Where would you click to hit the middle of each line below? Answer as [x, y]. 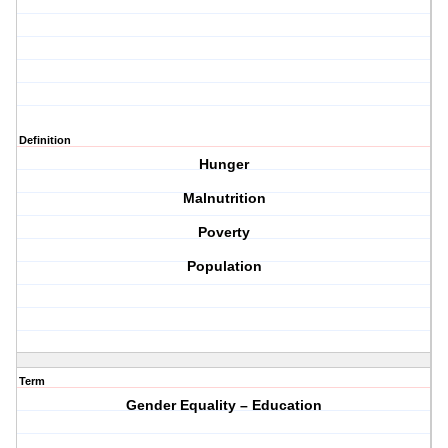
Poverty [224, 232]
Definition [45, 140]
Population [224, 266]
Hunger [224, 164]
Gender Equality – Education [224, 405]
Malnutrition [224, 198]
